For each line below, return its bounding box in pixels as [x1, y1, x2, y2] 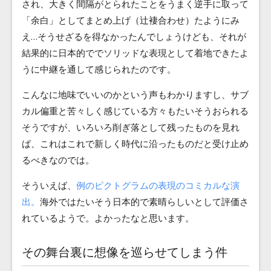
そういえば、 [22, 179, 76, 192]
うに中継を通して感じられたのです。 [22, 63, 176, 76]
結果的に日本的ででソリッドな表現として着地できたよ [22, 47, 249, 59]
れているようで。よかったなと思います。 [22, 212, 194, 224]
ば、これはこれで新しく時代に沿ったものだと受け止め [22, 137, 249, 150]
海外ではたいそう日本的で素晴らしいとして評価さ [40, 195, 249, 208]
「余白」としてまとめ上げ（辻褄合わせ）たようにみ [22, 14, 240, 27]
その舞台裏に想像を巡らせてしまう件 [22, 244, 227, 261]
